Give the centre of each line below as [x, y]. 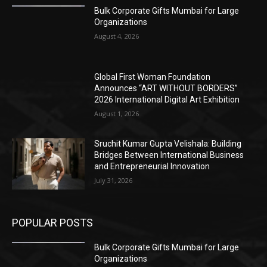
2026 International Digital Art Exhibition [167, 100]
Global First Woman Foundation [153, 77]
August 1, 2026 [117, 114]
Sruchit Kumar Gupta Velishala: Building [168, 144]
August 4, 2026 [117, 36]
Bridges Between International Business [169, 155]
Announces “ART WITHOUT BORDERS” [166, 89]
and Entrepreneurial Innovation [152, 167]
